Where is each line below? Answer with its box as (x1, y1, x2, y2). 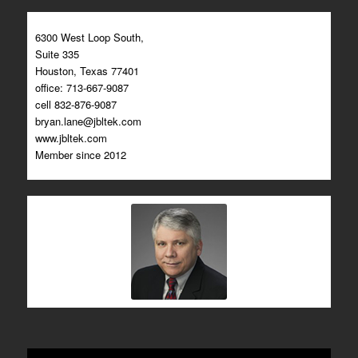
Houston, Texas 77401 (34, 63, 139, 79)
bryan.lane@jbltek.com (34, 113, 141, 129)
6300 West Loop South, (34, 30, 144, 46)
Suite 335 (34, 46, 79, 62)
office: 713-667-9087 (34, 80, 129, 96)
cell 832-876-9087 (34, 97, 117, 113)
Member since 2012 (34, 147, 126, 163)
